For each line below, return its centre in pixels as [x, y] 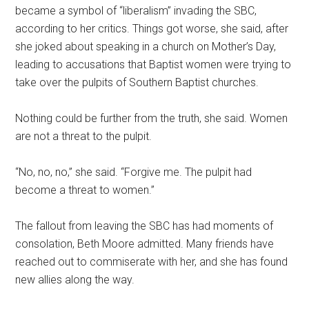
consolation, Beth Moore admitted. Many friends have [145, 243]
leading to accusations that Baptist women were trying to [153, 64]
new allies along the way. [75, 279]
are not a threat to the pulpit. [84, 136]
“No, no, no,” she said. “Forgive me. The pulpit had [134, 172]
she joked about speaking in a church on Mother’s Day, [146, 46]
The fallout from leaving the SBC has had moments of [144, 226]
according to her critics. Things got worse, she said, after [152, 28]
